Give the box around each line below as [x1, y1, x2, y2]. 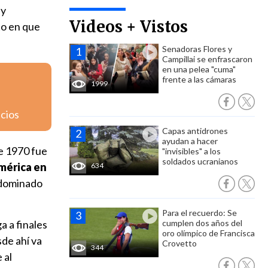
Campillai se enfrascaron [162, 54, 252, 64]
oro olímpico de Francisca [162, 228, 255, 238]
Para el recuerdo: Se [162, 208, 237, 218]
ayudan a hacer [162, 136, 218, 146]
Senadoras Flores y [162, 44, 232, 54]
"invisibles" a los [162, 146, 221, 156]
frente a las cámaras [162, 74, 236, 84]
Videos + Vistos [69, 17, 188, 36]
